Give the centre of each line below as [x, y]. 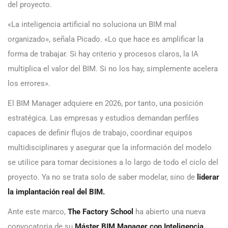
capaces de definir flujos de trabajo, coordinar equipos [100, 133]
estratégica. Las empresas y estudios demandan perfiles [103, 118]
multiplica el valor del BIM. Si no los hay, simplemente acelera [113, 69]
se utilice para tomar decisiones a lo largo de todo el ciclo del [113, 163]
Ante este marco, [38, 212]
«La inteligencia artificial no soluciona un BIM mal [92, 25]
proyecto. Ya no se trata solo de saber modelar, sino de [102, 177]
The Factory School [101, 212]
